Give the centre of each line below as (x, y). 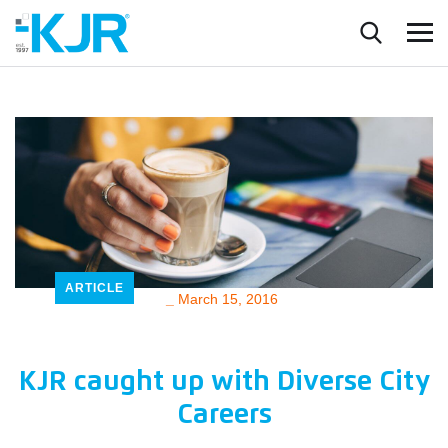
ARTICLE (94, 288)
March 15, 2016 (227, 299)
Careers (224, 415)
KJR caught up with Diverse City (224, 382)
